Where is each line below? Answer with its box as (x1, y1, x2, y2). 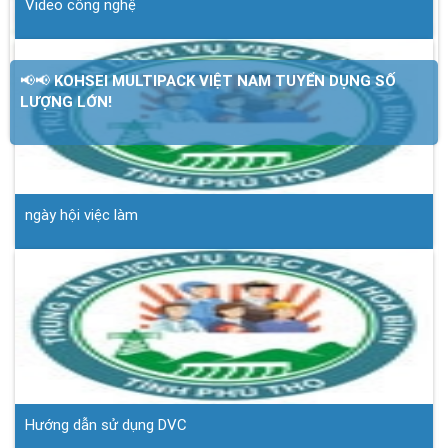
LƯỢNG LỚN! (20, 92, 112, 111)
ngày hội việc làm (25, 205, 138, 224)
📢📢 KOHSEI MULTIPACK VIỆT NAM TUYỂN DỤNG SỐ (20, 71, 396, 90)
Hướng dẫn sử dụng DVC (25, 415, 187, 434)
